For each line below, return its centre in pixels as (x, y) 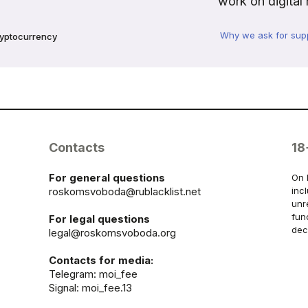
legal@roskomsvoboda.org (112, 233)
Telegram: (74, 274)
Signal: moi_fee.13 (90, 288)
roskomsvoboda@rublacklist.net (124, 191)
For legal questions (99, 219)
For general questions (107, 178)
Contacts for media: (101, 260)
